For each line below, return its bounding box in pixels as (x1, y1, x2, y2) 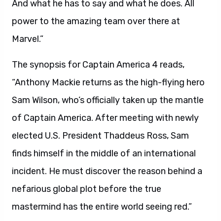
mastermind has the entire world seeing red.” (12, 201, 192, 212)
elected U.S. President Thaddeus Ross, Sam (12, 130, 189, 141)
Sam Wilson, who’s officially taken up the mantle (12, 95, 204, 106)
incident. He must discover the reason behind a (12, 166, 202, 177)
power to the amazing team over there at (12, 16, 180, 27)
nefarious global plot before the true (12, 184, 161, 194)
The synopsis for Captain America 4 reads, (12, 59, 184, 70)
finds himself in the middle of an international (12, 148, 196, 159)
